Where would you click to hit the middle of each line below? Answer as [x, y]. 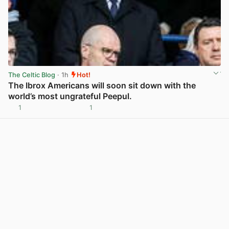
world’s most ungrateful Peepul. [70, 96]
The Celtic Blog [32, 75]
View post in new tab [187, 111]
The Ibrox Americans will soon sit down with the [102, 86]
